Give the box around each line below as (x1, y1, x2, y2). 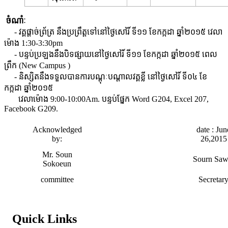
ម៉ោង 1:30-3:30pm (4, 38, 63, 47)
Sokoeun (43, 159, 71, 168)
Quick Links (12, 212, 77, 225)
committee (40, 175, 74, 184)
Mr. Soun (42, 150, 72, 159)
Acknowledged (32, 125, 82, 134)
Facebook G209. (4, 104, 58, 113)
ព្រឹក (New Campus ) (4, 61, 70, 70)
